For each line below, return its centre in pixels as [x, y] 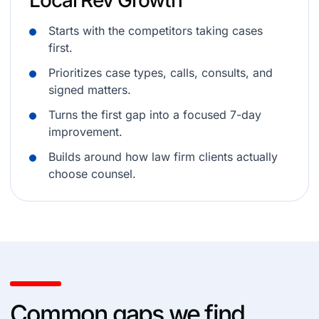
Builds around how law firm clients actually [163, 157]
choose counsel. [92, 174]
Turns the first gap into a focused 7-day [155, 115]
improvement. [85, 132]
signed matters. [90, 90]
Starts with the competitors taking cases [156, 31]
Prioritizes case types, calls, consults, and [161, 73]
